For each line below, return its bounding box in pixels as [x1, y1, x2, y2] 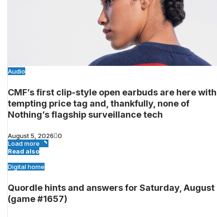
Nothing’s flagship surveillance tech [8, 109, 163, 120]
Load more [8, 139, 40, 147]
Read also [8, 147, 39, 155]
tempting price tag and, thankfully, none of [8, 98, 189, 108]
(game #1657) [8, 193, 67, 204]
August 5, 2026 [8, 131, 54, 139]
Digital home [8, 162, 45, 170]
